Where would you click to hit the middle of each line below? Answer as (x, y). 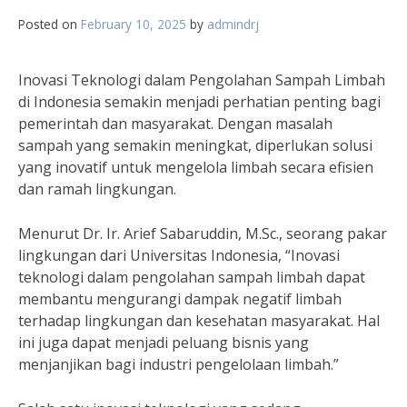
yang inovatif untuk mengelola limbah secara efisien (196, 167)
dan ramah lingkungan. (97, 189)
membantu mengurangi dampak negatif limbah (180, 299)
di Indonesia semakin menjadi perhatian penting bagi (199, 102)
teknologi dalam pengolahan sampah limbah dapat (192, 277)
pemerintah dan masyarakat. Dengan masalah (175, 124)
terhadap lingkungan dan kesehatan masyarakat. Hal (199, 321)
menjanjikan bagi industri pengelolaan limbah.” (179, 364)
